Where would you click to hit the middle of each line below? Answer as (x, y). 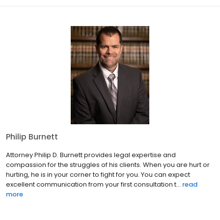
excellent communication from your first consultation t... (93, 185)
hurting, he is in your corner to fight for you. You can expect (98, 175)
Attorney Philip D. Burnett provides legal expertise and (91, 155)
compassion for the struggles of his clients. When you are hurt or (108, 165)
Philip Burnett (32, 137)
